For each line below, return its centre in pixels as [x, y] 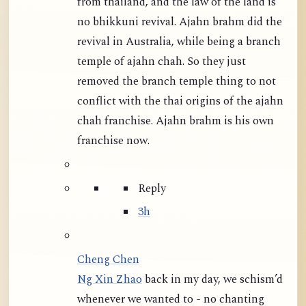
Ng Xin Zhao [110, 279]
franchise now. [113, 141]
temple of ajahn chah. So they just [162, 62]
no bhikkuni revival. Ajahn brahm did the [180, 23]
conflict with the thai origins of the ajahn [180, 102]
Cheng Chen [108, 260]
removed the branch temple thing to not [109, 82]
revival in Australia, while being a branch [127, 42]
